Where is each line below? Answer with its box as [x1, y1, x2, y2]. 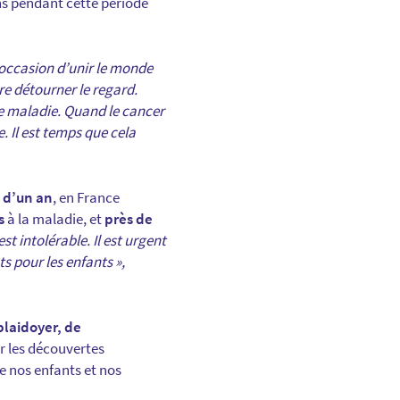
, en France [53, 187, 120, 208]
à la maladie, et [4, 209, 104, 229]
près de [104, 209, 153, 229]
